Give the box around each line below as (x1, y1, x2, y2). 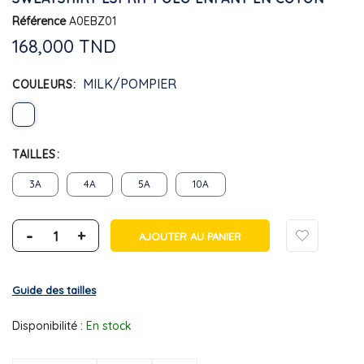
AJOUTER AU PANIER (139, 229, 241, 243)
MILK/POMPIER (82, 75, 176, 92)
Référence (12, 13, 66, 28)
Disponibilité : (12, 318, 83, 333)
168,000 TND (12, 34, 116, 58)
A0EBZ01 (69, 13, 116, 28)
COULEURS (12, 76, 72, 92)
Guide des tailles (12, 283, 96, 297)
